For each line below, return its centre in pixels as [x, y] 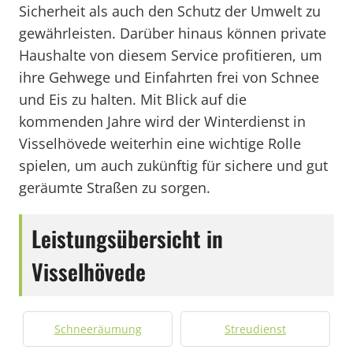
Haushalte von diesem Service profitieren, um [171, 55]
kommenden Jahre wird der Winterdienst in [162, 121]
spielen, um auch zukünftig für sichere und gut [173, 165]
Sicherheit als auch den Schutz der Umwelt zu [170, 11]
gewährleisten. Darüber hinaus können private [173, 33]
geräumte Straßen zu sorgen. [115, 188]
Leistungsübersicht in [127, 238]
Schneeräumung [98, 329]
